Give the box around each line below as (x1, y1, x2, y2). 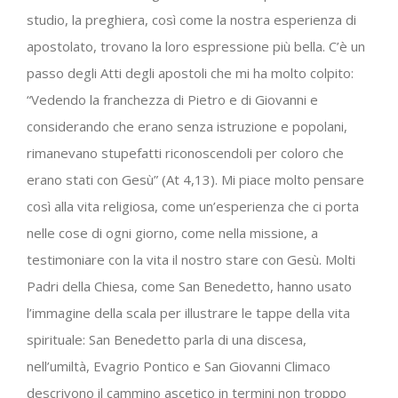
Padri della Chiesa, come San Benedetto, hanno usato (27, 276, 352, 295)
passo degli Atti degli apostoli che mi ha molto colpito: (27, 63, 354, 82)
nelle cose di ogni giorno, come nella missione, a (27, 223, 318, 242)
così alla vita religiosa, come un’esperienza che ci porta (27, 196, 359, 215)
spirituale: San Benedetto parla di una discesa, (27, 330, 306, 348)
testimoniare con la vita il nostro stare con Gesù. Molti (27, 250, 355, 268)
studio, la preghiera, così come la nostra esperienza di (27, 10, 356, 28)
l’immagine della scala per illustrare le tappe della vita (27, 303, 350, 322)
